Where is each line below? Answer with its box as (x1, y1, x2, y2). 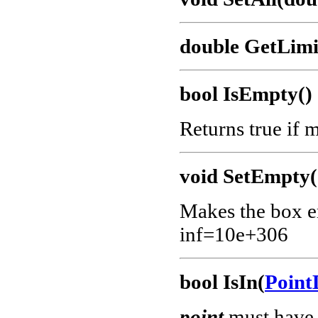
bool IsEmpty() (180, 82, 312, 106)
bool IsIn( (180, 270, 265, 294)
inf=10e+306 (180, 223, 288, 246)
